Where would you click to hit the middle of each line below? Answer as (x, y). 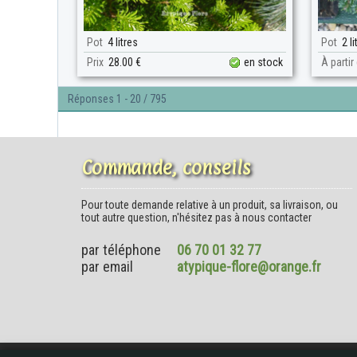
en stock (263, 62)
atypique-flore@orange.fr (249, 267)
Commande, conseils (166, 167)
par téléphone (121, 250)
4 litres (120, 42)
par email (107, 267)
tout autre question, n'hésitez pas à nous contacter (196, 218)
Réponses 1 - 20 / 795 (117, 99)
